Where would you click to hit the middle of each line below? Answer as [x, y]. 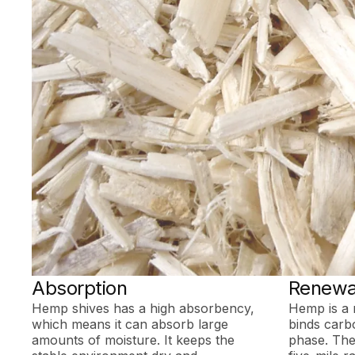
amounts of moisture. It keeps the [134, 340]
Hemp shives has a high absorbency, [143, 308]
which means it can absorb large [130, 324]
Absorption [80, 288]
